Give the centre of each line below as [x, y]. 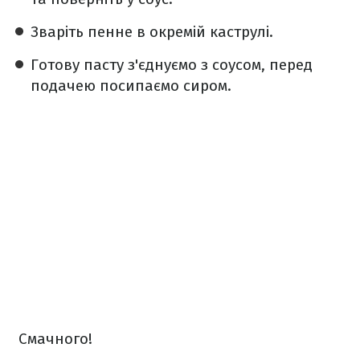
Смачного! [55, 339]
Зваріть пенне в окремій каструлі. [152, 32]
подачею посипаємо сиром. [131, 86]
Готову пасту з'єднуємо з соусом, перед [172, 65]
